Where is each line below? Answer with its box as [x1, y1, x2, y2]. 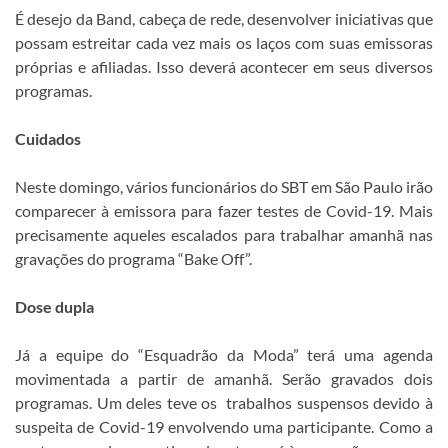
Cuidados [15, 129, 81, 148]
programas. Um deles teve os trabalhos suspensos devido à [15, 393, 433, 412]
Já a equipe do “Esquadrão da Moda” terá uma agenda [15, 345, 433, 364]
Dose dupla [15, 297, 94, 316]
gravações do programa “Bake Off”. [15, 249, 252, 268]
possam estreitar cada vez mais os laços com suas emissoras [15, 33, 433, 52]
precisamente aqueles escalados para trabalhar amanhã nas [15, 225, 433, 244]
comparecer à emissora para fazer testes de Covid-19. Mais [15, 201, 433, 220]
